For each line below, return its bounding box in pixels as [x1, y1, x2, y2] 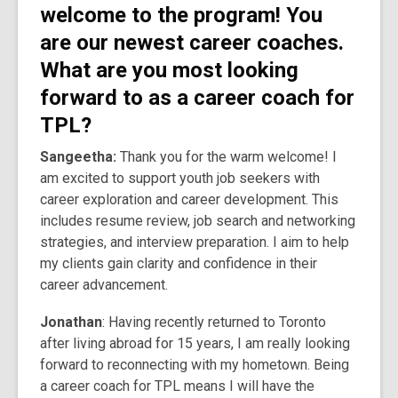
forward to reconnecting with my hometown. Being [40, 355, 349, 373]
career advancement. [40, 275, 168, 293]
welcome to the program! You [40, 2, 322, 28]
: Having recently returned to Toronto [102, 313, 326, 330]
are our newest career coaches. [40, 29, 344, 55]
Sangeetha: [40, 147, 116, 165]
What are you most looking [40, 57, 298, 83]
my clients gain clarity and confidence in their [40, 254, 317, 272]
